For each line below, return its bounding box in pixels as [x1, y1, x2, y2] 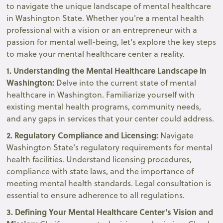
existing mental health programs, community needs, [6, 101, 202, 112]
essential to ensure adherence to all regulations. [6, 189, 185, 201]
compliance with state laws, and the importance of [6, 165, 194, 177]
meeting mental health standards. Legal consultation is [6, 177, 212, 189]
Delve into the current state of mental [56, 77, 197, 88]
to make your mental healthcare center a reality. [6, 48, 185, 59]
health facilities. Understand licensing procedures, [6, 153, 192, 165]
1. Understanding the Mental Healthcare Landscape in [6, 64, 207, 76]
